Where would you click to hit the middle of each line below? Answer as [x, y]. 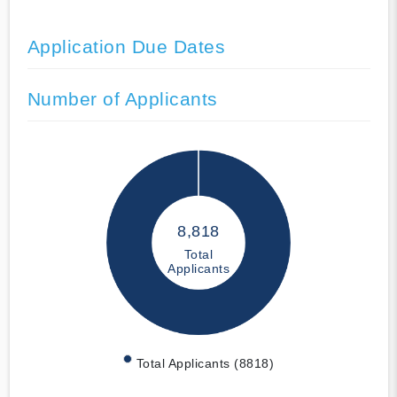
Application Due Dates [126, 47]
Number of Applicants [122, 99]
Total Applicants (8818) [205, 363]
